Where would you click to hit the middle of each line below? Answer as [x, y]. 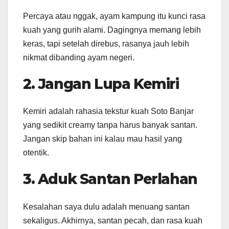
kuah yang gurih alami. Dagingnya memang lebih [112, 30]
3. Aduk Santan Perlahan [110, 179]
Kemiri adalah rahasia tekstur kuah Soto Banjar [108, 111]
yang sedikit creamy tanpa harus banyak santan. [110, 125]
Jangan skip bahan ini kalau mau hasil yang [102, 139]
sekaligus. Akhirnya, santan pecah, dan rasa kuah [113, 220]
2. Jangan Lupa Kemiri [101, 84]
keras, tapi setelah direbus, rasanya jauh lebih [106, 43]
